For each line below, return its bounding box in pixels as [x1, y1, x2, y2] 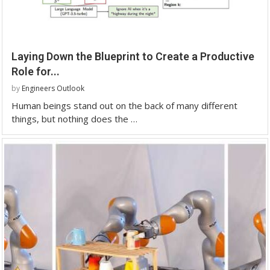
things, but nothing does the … [11, 112, 137, 125]
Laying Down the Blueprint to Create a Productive [11, 49, 254, 63]
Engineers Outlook [22, 83, 84, 93]
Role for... [11, 64, 60, 78]
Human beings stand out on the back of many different [11, 99, 237, 111]
